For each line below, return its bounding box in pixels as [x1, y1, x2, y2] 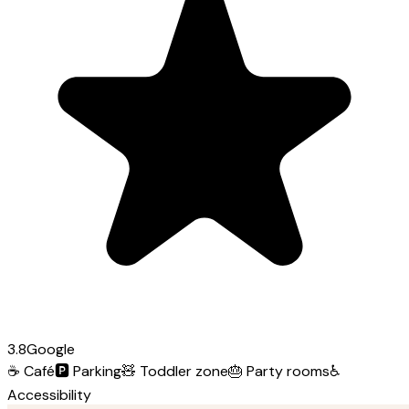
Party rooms [246, 361, 330, 381]
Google [26, 339, 75, 359]
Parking [73, 361, 121, 381]
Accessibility [7, 384, 91, 404]
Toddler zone [140, 361, 228, 381]
